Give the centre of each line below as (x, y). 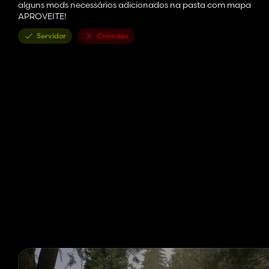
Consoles (113, 36)
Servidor (51, 36)
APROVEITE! (42, 17)
